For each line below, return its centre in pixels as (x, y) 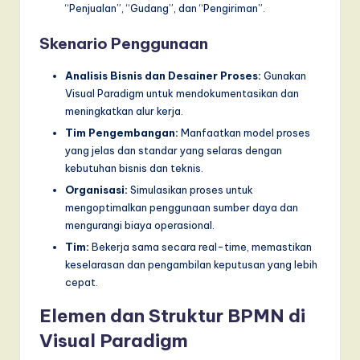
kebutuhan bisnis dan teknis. (134, 168)
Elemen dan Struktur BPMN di (172, 315)
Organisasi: (96, 189)
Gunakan (284, 75)
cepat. (82, 282)
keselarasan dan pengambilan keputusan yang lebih (191, 264)
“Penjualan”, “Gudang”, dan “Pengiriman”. (165, 8)
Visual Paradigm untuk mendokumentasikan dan (182, 93)
